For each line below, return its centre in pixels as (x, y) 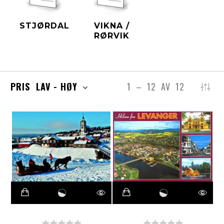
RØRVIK (112, 36)
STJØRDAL (44, 26)
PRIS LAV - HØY (45, 86)
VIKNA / (112, 26)
